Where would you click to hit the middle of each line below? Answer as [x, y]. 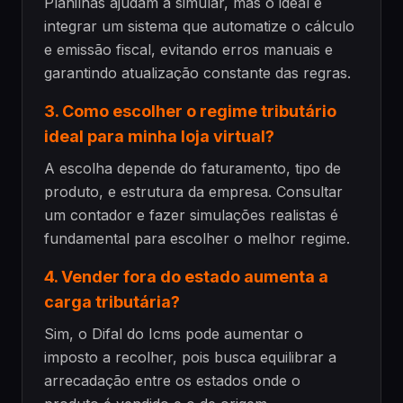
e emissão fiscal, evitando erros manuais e [188, 49]
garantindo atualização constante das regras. [197, 72]
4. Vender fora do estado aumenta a [186, 276]
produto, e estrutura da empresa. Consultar [193, 191]
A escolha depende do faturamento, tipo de [193, 168]
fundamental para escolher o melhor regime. [197, 238]
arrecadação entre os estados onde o [172, 380]
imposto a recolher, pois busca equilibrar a [190, 357]
